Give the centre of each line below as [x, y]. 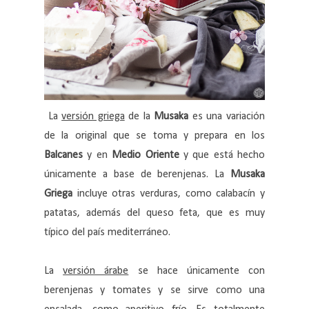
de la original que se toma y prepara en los [154, 136]
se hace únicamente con [197, 271]
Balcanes [66, 156]
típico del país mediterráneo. [107, 233]
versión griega [93, 117]
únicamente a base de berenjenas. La [137, 175]
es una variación [227, 117]
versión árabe [96, 271]
